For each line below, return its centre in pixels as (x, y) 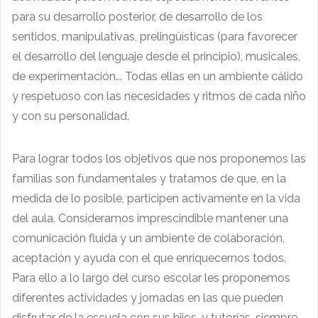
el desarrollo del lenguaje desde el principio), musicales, (156, 57)
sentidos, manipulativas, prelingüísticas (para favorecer (155, 37)
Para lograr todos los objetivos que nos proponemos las (159, 159)
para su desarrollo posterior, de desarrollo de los (137, 17)
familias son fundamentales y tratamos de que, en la (149, 179)
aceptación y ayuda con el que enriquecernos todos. (149, 258)
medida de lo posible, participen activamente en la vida (156, 199)
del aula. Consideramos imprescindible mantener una (150, 219)
